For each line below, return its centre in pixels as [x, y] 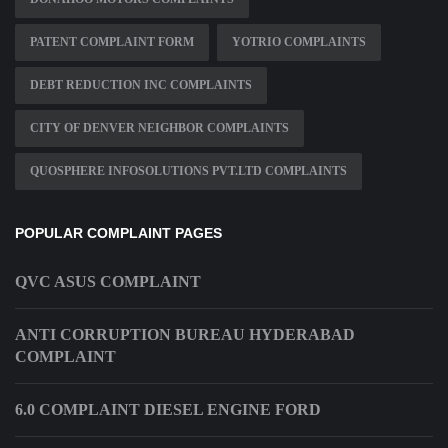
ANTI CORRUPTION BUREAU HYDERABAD [185, 335]
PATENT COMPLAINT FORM [112, 42]
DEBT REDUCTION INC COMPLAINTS [141, 85]
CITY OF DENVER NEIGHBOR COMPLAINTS [159, 128]
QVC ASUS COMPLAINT [108, 282]
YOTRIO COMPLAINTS [299, 42]
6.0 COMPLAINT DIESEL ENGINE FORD [168, 410]
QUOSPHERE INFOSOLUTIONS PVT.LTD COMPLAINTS [188, 171]
